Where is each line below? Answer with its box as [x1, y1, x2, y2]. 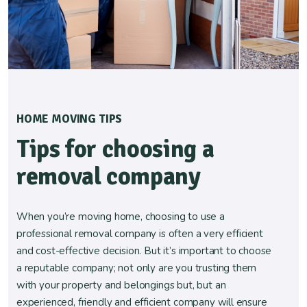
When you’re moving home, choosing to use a [16, 210, 225, 223]
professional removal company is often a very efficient [16, 227, 263, 241]
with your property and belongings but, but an [16, 278, 226, 292]
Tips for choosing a [16, 134, 214, 164]
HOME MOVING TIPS [16, 112, 123, 126]
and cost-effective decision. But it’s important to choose [16, 244, 272, 258]
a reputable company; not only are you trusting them [16, 261, 257, 275]
